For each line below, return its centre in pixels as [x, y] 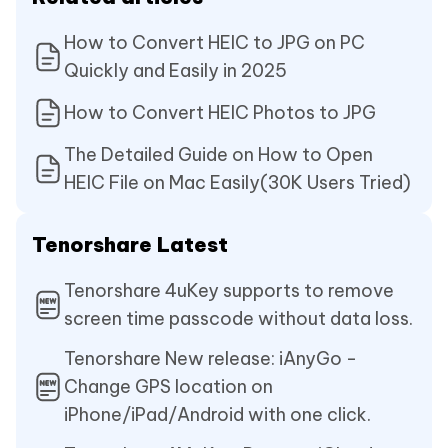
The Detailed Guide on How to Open [218, 155]
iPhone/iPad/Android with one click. [217, 415]
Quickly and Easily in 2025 [175, 71]
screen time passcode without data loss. [238, 319]
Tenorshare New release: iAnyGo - [210, 359]
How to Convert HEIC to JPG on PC [214, 43]
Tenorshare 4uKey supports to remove [229, 291]
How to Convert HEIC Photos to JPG [220, 113]
